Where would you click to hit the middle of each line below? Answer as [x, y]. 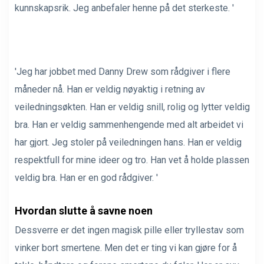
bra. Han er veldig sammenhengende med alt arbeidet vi [129, 124]
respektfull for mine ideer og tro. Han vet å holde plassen [132, 160]
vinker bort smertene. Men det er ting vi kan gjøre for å [126, 247]
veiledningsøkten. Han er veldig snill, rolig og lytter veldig [132, 107]
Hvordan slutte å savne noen [84, 210]
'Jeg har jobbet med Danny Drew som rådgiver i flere [123, 71]
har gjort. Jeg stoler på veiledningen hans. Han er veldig [128, 142]
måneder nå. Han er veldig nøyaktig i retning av [110, 89]
